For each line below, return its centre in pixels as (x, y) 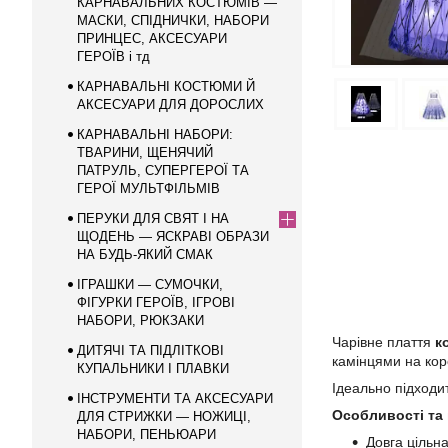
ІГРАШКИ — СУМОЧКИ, (150, 284)
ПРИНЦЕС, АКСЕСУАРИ (152, 38)
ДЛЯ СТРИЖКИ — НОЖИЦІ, (164, 416)
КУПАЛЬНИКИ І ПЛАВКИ (153, 368)
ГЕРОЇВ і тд (113, 56)
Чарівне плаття (383, 342)
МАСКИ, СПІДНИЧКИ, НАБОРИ (173, 20)
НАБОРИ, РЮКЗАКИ (140, 320)
